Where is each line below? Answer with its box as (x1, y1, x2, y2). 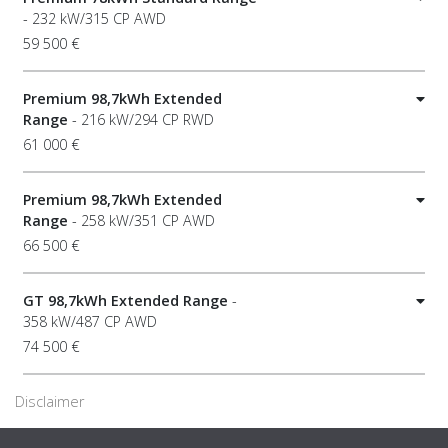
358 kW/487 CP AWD (23, 312, 157, 332)
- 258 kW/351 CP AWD (68, 211, 215, 231)
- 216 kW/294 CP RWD (68, 110, 214, 130)
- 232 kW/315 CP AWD (23, 9, 166, 29)
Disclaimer (15, 392, 84, 412)
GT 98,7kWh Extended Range (23, 291, 228, 311)
